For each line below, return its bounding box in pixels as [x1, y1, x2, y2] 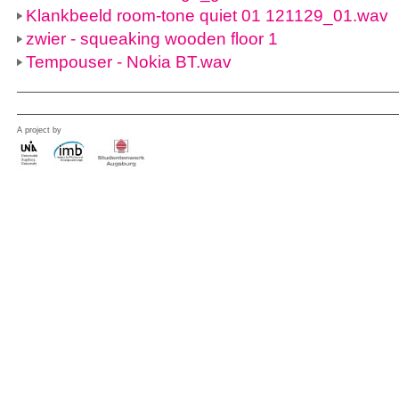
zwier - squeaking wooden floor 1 [26, 29, 278, 48]
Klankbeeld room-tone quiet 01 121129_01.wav [26, 6, 388, 25]
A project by [17, 126, 61, 134]
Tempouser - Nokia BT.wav [26, 53, 232, 71]
